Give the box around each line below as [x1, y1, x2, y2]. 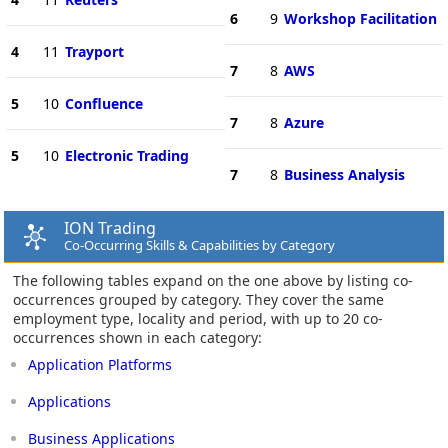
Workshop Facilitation [283, 8, 437, 28]
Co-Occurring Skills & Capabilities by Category [64, 235, 335, 254]
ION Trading [64, 216, 156, 239]
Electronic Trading [64, 145, 189, 165]
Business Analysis [283, 164, 405, 184]
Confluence [64, 93, 143, 113]
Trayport [64, 41, 124, 61]
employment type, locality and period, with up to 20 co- [13, 308, 383, 328]
